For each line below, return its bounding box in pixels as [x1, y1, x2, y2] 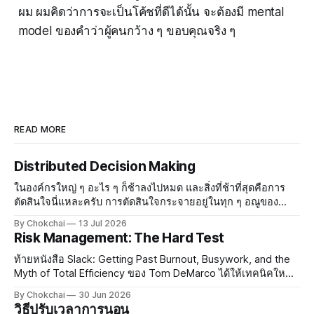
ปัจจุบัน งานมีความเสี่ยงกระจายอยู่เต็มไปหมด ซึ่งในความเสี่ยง [14, 295, 289, 308]
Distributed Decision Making [14, 158, 196, 175]
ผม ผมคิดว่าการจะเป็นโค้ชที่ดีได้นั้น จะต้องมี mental [18, 5, 284, 20]
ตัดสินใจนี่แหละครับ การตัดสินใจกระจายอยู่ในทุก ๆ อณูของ [14, 196, 278, 209]
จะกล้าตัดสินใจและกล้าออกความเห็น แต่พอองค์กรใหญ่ [14, 224, 259, 237]
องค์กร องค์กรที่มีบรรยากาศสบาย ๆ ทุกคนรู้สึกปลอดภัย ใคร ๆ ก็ [14, 210, 296, 223]
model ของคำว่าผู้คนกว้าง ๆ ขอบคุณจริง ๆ [18, 24, 236, 39]
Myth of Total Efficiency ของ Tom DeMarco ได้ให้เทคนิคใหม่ [14, 267, 292, 280]
